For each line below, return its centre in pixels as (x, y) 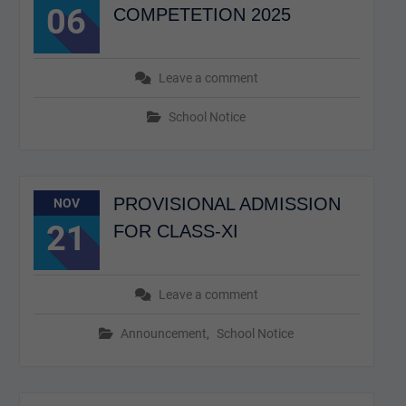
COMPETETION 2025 (202, 14)
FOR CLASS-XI (175, 231)
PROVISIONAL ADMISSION (227, 204)
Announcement (164, 333)
